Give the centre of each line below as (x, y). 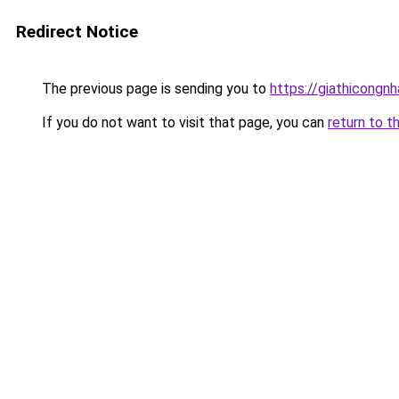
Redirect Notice (77, 32)
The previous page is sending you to (154, 89)
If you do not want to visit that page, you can (183, 122)
